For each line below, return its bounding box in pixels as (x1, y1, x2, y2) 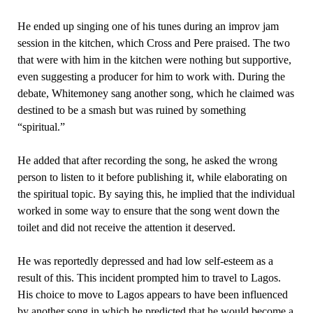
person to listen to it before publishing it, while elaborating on (17, 171, 287, 184)
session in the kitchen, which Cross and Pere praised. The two (17, 37, 290, 50)
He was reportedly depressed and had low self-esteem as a (17, 255, 273, 268)
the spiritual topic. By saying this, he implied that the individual (17, 188, 295, 201)
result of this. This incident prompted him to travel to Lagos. (17, 272, 281, 284)
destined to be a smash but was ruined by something (17, 104, 246, 117)
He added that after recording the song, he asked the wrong (17, 154, 277, 167)
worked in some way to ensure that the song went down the (17, 205, 279, 217)
